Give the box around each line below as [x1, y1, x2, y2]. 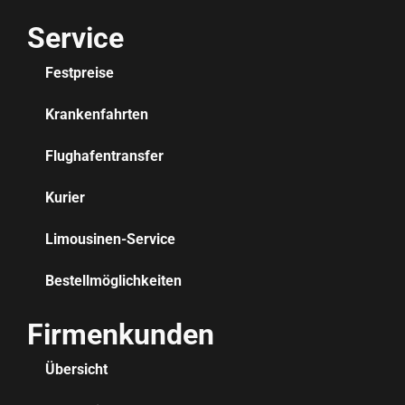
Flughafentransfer [45, 146, 164, 165]
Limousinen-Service [45, 230, 175, 248]
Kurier [45, 188, 85, 206]
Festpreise [45, 63, 114, 81]
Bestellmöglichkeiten [45, 271, 182, 289]
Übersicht [45, 360, 108, 378]
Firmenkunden [27, 316, 214, 352]
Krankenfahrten [45, 105, 148, 123]
